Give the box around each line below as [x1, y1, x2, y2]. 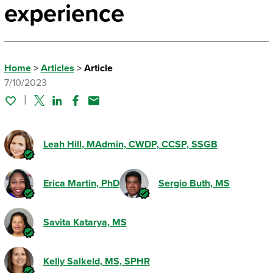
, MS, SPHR [99, 255, 150, 268]
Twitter [34, 101, 66, 115]
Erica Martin [43, 177, 96, 190]
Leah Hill [43, 138, 82, 151]
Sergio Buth [158, 177, 210, 190]
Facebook [69, 101, 117, 115]
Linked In [51, 101, 95, 115]
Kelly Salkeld [43, 255, 100, 268]
